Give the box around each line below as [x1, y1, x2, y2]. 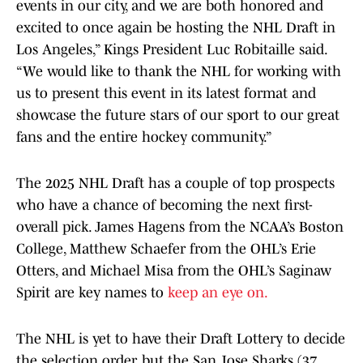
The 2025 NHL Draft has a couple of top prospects [16, 175, 335, 192]
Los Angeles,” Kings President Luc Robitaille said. [16, 41, 327, 58]
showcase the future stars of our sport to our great [16, 107, 340, 124]
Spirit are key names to [16, 284, 168, 301]
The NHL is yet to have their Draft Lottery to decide [16, 331, 345, 348]
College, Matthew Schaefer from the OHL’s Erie [16, 241, 316, 258]
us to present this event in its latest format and [16, 85, 316, 102]
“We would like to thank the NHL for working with [16, 63, 341, 80]
